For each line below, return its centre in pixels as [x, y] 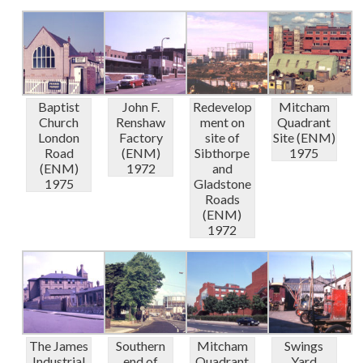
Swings [304, 346]
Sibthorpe [222, 152]
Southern [141, 346]
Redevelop [222, 106]
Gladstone [222, 183]
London [59, 137]
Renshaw [141, 122]
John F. [141, 106]
